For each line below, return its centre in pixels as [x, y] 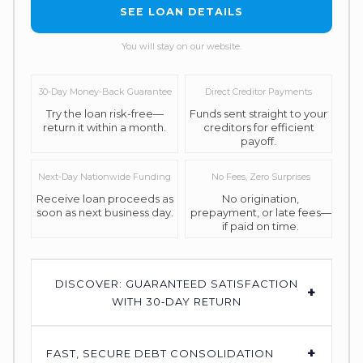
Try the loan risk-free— [105, 114]
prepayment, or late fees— [261, 213]
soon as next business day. [105, 213]
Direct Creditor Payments [258, 92]
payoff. [258, 141]
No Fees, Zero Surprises [261, 177]
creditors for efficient [258, 128]
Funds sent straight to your [258, 114]
